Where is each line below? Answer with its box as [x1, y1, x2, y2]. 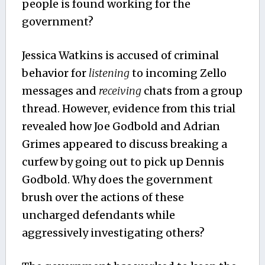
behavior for [21, 66, 89, 80]
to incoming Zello [129, 66, 227, 80]
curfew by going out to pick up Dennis [21, 155, 224, 169]
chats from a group [143, 84, 243, 98]
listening [88, 66, 130, 80]
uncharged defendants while [21, 208, 175, 222]
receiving [98, 84, 144, 98]
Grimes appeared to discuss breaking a [21, 137, 227, 151]
